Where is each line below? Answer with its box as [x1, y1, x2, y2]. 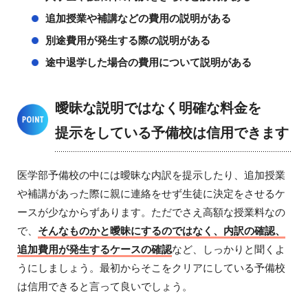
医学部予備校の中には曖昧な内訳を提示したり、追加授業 [16, 169, 285, 181]
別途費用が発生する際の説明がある [45, 34, 210, 47]
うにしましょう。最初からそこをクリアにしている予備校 [16, 262, 285, 274]
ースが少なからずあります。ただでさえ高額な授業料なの [16, 206, 285, 219]
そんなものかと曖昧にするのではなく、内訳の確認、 [37, 225, 285, 237]
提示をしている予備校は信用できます [54, 125, 289, 141]
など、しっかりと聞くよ [171, 243, 285, 256]
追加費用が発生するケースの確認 [16, 243, 172, 256]
